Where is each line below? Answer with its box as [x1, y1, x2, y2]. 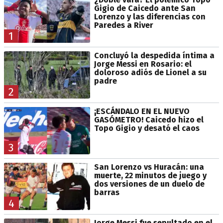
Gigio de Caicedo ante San [94, 3, 196, 13]
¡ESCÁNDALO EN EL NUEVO [94, 107, 190, 116]
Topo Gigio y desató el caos [94, 123, 200, 133]
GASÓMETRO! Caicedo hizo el [94, 115, 204, 125]
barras [94, 188, 119, 198]
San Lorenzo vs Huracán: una [94, 162, 204, 172]
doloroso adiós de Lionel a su [94, 68, 207, 77]
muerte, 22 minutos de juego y [94, 171, 207, 181]
